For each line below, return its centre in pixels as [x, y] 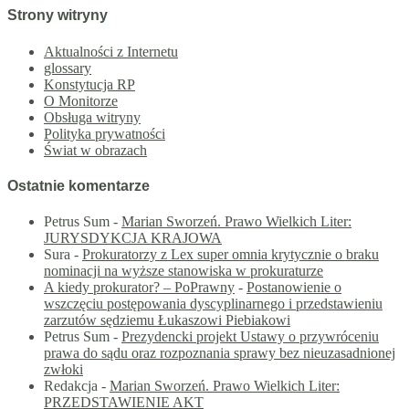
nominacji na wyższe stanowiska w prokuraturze [184, 271]
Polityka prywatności [105, 133]
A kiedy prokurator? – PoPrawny [139, 288]
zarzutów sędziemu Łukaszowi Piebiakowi [167, 320]
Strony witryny [58, 16]
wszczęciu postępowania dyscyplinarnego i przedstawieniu [213, 304]
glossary [68, 68]
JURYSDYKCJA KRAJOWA [133, 238]
